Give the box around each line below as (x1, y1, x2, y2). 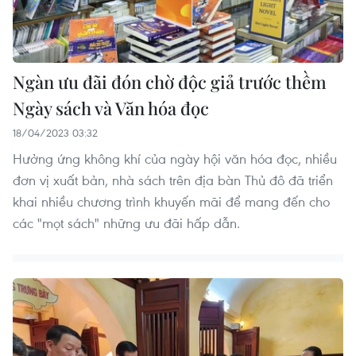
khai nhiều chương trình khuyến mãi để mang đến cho (13, 192, 330, 211)
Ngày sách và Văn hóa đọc (13, 95, 209, 120)
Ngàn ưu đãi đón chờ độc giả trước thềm (13, 69, 327, 94)
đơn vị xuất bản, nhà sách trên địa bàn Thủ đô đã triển (13, 170, 333, 189)
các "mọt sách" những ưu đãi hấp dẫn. (13, 213, 240, 232)
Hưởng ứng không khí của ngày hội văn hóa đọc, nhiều (13, 149, 337, 168)
